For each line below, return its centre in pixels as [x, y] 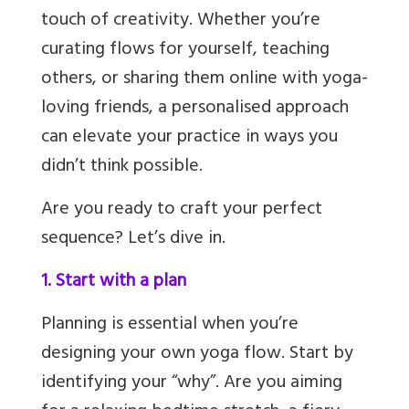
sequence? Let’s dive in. [133, 240]
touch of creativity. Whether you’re [181, 22]
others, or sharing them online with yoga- [204, 80]
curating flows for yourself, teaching [185, 51]
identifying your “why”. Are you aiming [192, 384]
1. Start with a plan [114, 283]
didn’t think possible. [122, 168]
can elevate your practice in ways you [189, 139]
